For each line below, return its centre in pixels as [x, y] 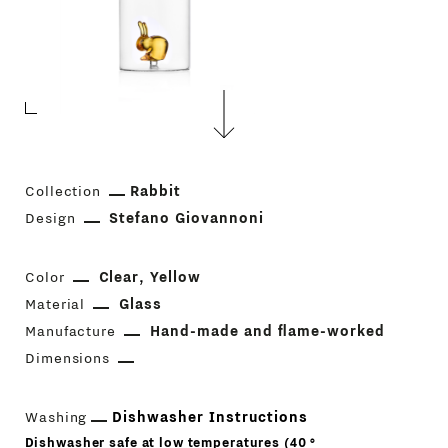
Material [55, 305]
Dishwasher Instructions [210, 418]
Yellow [176, 278]
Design [50, 219]
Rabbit [156, 192]
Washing [56, 418]
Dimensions [67, 359]
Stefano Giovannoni [187, 219]
